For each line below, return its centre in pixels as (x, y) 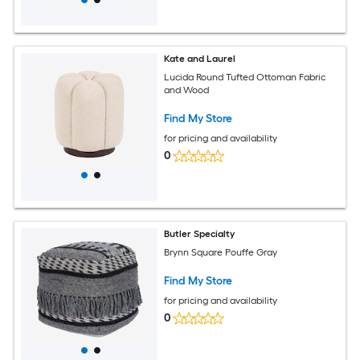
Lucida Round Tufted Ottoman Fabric (245, 77)
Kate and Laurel (200, 59)
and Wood (187, 90)
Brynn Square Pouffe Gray (221, 252)
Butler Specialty (200, 234)
